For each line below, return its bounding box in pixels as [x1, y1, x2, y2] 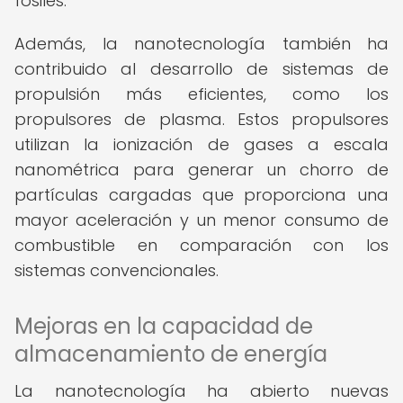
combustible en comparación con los [14, 234, 389, 256]
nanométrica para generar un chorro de [14, 158, 389, 181]
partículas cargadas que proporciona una [14, 184, 389, 206]
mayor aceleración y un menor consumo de [14, 209, 389, 231]
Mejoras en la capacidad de [14, 311, 313, 341]
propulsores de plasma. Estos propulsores [14, 108, 389, 130]
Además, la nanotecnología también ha [14, 32, 389, 55]
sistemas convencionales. [14, 259, 219, 282]
